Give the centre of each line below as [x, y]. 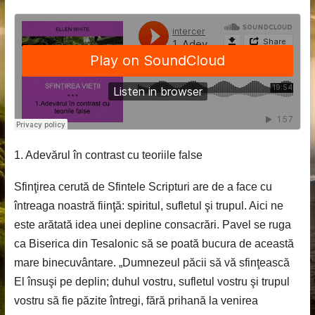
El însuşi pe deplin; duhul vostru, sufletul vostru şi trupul [152, 282]
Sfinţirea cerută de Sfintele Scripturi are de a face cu [143, 187]
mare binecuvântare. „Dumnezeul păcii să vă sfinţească [152, 263]
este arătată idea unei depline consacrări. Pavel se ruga [152, 225]
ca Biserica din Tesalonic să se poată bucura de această [154, 244]
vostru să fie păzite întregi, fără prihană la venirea [136, 301]
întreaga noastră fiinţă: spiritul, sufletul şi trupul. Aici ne [148, 206]
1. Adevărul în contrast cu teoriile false [108, 155]
